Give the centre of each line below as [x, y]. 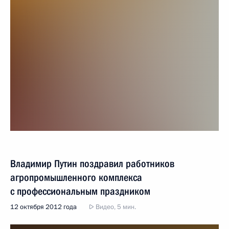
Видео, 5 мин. [115, 207]
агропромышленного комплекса [76, 177]
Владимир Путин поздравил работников [92, 163]
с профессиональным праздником [80, 191]
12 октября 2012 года [43, 207]
